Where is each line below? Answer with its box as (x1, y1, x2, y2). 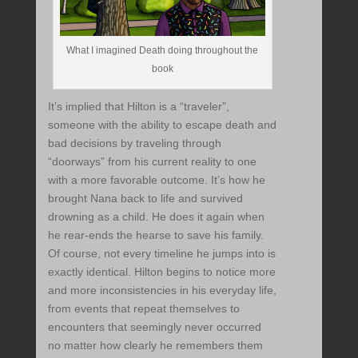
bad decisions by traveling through (47, 137, 221, 150)
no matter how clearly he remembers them (47, 339, 263, 352)
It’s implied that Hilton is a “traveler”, (47, 100, 229, 113)
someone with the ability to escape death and (47, 118, 276, 132)
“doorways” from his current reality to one (47, 155, 257, 169)
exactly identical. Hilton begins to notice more (47, 265, 276, 279)
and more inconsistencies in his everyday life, (47, 284, 276, 297)
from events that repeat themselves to (47, 302, 240, 316)
